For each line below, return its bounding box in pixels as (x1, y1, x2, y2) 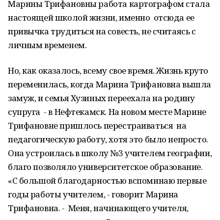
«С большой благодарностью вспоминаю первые (8, 175, 207, 186)
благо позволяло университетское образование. (8, 161, 203, 172)
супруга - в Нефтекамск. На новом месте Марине (8, 106, 206, 117)
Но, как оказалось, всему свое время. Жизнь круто (8, 65, 208, 76)
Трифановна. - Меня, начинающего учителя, (8, 202, 189, 214)
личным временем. (8, 39, 87, 51)
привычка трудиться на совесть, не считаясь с (8, 26, 196, 37)
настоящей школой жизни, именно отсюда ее (8, 12, 194, 23)
